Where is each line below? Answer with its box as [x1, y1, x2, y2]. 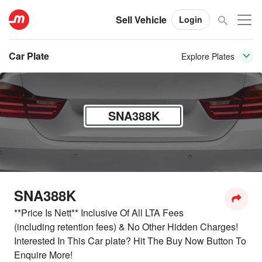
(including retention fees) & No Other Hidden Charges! [14, 219, 238, 233]
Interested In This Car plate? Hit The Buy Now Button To [14, 233, 246, 247]
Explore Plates [181, 50, 235, 62]
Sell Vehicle [116, 12, 167, 26]
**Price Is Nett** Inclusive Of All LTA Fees [14, 205, 184, 219]
